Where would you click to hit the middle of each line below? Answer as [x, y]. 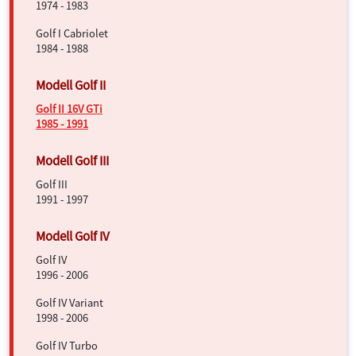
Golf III [52, 184]
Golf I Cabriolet [72, 33]
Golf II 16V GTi [69, 108]
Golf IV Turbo [67, 345]
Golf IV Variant [70, 302]
